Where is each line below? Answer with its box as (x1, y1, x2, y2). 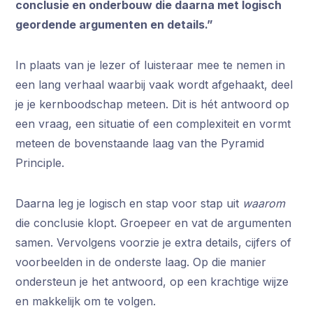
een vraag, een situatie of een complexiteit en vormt (15, 117, 291, 131)
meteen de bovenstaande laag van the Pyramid (15, 136, 265, 151)
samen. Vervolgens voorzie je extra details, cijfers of (15, 235, 292, 250)
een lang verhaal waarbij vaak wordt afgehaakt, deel (15, 78, 293, 92)
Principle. (15, 156, 65, 170)
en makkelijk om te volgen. (15, 294, 156, 309)
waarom (242, 196, 286, 211)
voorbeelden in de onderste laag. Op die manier (15, 255, 267, 270)
